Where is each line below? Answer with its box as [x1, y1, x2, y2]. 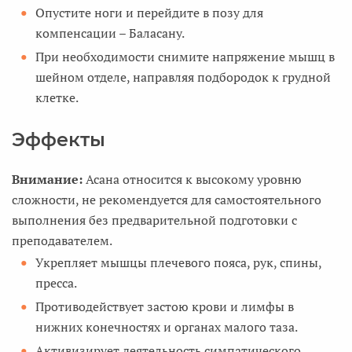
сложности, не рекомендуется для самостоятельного [12, 190, 321, 208]
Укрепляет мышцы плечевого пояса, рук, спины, [35, 253, 321, 271]
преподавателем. [12, 231, 112, 249]
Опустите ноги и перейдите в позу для [35, 3, 263, 21]
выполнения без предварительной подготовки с [12, 211, 297, 229]
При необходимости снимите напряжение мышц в [35, 47, 335, 65]
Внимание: [12, 170, 86, 188]
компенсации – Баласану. [35, 24, 185, 42]
